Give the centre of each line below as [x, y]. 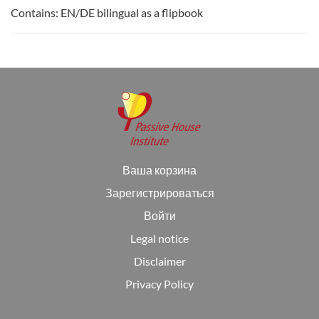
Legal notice [159, 238]
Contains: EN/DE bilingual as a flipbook [107, 12]
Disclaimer [159, 261]
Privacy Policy [159, 284]
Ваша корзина [159, 170]
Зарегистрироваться [159, 193]
